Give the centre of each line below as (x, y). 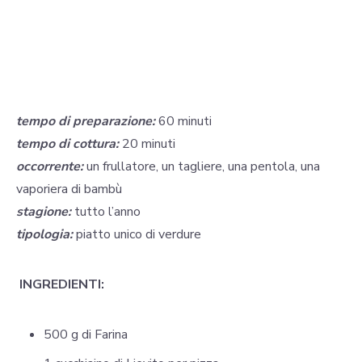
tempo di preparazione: (86, 122)
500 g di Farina (86, 335)
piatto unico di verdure (137, 235)
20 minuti (147, 144)
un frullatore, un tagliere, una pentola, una (202, 167)
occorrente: (50, 167)
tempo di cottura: (67, 144)
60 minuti (185, 122)
